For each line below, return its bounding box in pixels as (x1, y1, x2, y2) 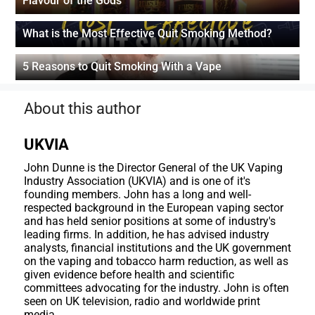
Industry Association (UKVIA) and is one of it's (23, 174, 250, 188)
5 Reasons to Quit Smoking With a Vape (22, 60, 222, 74)
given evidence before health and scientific (23, 268, 234, 281)
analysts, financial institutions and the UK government (23, 241, 291, 255)
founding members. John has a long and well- (23, 188, 251, 201)
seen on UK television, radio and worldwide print (23, 295, 260, 308)
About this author (23, 100, 141, 117)
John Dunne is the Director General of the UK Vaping (23, 161, 283, 174)
